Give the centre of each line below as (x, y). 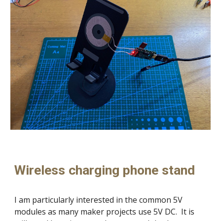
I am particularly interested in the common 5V (99, 200)
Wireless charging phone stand (105, 170)
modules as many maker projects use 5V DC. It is (105, 212)
